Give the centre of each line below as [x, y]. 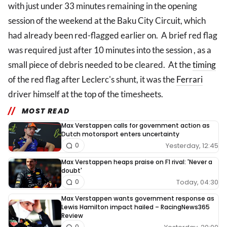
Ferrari [190, 80]
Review [72, 216]
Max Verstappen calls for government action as [136, 126]
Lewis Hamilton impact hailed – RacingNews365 [136, 207]
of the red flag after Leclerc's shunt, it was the [92, 80]
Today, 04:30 [197, 182]
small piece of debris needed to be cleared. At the [100, 65]
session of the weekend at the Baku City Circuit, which [107, 21]
